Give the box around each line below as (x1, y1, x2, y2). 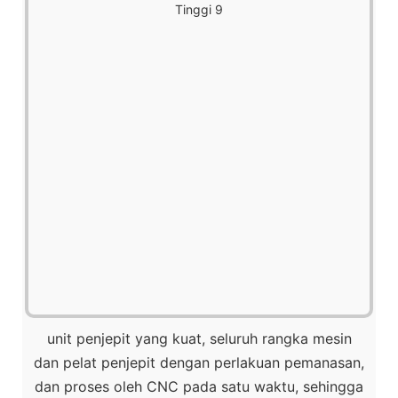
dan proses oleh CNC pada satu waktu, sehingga (35, 377, 363, 395)
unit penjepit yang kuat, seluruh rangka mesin (46, 329, 352, 347)
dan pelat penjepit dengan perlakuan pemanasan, (34, 353, 364, 371)
